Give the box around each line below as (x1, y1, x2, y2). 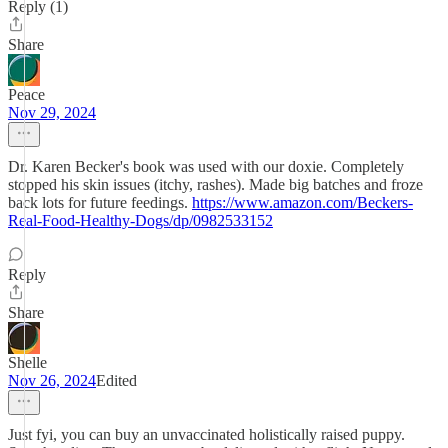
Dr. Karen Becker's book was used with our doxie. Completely (8, 158, 404, 175)
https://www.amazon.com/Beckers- (192, 194, 413, 211)
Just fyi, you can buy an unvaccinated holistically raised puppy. (8, 426, 405, 443)
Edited (96, 372, 137, 389)
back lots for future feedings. (8, 194, 192, 211)
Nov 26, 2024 (8, 372, 96, 389)
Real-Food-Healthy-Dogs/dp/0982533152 (8, 212, 273, 229)
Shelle (8, 354, 47, 371)
